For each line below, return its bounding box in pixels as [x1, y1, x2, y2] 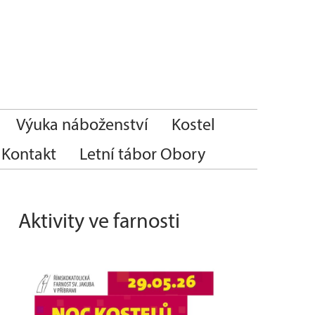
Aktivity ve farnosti [18, 207, 180, 233]
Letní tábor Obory [79, 143, 205, 164]
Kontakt [1, 143, 56, 164]
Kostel [172, 114, 215, 134]
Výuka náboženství [16, 114, 148, 134]
